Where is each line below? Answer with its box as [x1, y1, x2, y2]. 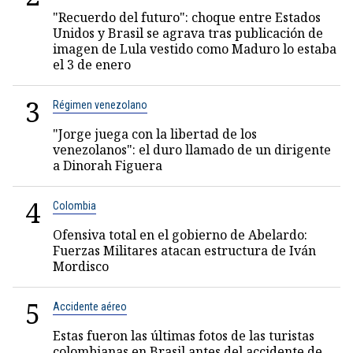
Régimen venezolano [53, 98, 147, 111]
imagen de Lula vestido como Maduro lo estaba [53, 40, 336, 58]
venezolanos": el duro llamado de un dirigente [53, 141, 331, 158]
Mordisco [53, 258, 109, 275]
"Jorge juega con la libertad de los [53, 125, 257, 143]
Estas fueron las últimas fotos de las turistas [53, 327, 314, 344]
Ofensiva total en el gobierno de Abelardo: [53, 226, 307, 243]
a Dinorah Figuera [53, 157, 162, 174]
